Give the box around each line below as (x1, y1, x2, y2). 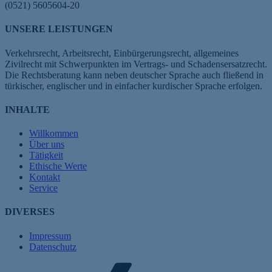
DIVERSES (5, 206, 55, 217)
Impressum (29, 230, 71, 241)
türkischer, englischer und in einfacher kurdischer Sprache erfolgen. (5, 80, 262, 91)
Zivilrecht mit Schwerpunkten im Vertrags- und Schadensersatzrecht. (5, 58, 267, 69)
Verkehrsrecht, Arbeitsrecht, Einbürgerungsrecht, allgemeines (5, 47, 239, 58)
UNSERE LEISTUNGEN (5, 24, 113, 35)
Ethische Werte (29, 161, 87, 172)
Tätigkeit (29, 150, 63, 161)
